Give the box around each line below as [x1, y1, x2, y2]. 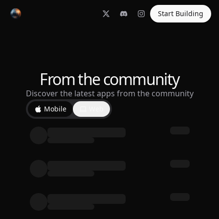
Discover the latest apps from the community [25, 88, 194, 99]
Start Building [158, 9, 203, 18]
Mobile [44, 104, 66, 113]
